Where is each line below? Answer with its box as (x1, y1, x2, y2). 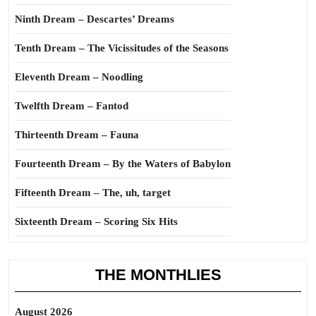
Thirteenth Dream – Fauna (15, 129, 139, 140)
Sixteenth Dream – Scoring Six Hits (15, 216, 178, 227)
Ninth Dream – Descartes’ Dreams (15, 13, 174, 25)
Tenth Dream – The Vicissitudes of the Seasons (15, 42, 229, 54)
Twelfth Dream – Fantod (15, 100, 128, 111)
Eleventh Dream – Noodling (15, 71, 143, 83)
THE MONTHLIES (95, 266, 221, 284)
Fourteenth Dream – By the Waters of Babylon (15, 158, 231, 169)
